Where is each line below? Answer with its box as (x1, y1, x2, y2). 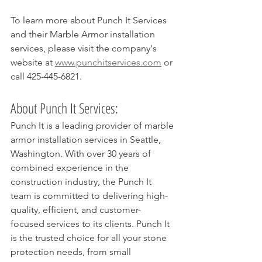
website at (11, 57, 55, 68)
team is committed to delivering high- (11, 190, 168, 202)
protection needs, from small (11, 246, 133, 258)
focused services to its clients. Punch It (11, 218, 172, 230)
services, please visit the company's (11, 43, 159, 54)
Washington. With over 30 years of (11, 148, 153, 160)
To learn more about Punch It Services (11, 15, 169, 26)
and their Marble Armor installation (11, 29, 157, 40)
